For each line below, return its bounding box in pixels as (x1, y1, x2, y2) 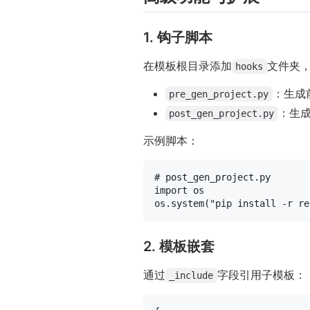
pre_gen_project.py (169, 88, 269, 100)
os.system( (154, 197, 210, 209)
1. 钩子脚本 (143, 28, 212, 46)
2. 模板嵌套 (143, 237, 215, 255)
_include (169, 269, 214, 281)
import (154, 184, 188, 196)
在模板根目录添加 (143, 58, 232, 73)
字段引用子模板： (217, 267, 306, 282)
